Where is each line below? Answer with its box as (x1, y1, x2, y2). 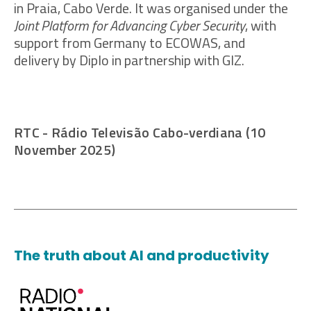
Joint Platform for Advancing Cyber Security (14, 15, 245, 37)
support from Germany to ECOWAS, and (14, 32, 245, 54)
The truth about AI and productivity (14, 246, 269, 266)
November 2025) (14, 139, 116, 161)
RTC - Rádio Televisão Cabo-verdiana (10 (14, 121, 266, 144)
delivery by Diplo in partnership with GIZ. (14, 49, 244, 72)
